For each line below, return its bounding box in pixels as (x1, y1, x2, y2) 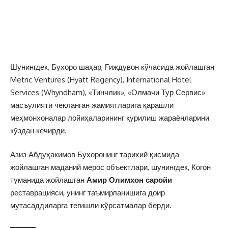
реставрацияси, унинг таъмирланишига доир (10, 188, 165, 197)
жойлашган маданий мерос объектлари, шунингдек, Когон (10, 162, 211, 172)
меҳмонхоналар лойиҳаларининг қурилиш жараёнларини (10, 112, 209, 123)
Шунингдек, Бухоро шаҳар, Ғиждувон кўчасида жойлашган (10, 62, 214, 72)
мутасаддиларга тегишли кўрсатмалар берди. (10, 201, 172, 210)
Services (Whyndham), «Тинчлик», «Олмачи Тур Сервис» (10, 87, 205, 97)
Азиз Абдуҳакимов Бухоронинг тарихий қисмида (10, 150, 179, 159)
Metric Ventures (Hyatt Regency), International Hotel (10, 74, 191, 84)
